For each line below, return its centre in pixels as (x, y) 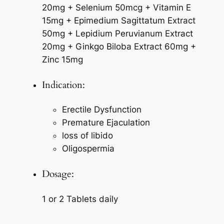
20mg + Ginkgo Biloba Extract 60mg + (119, 47)
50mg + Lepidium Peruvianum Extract (117, 34)
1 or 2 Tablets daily (80, 199)
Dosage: (58, 174)
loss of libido (87, 136)
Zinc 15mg (62, 60)
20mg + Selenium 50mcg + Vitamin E (116, 8)
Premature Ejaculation (106, 123)
